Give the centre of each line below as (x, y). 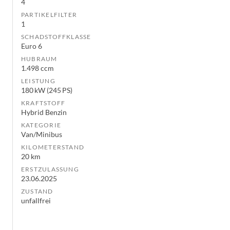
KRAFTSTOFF (43, 103)
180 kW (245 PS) (47, 90)
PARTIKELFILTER (49, 15)
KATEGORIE (41, 125)
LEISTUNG (38, 81)
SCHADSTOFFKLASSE (56, 37)
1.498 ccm (37, 68)
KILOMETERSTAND (53, 147)
